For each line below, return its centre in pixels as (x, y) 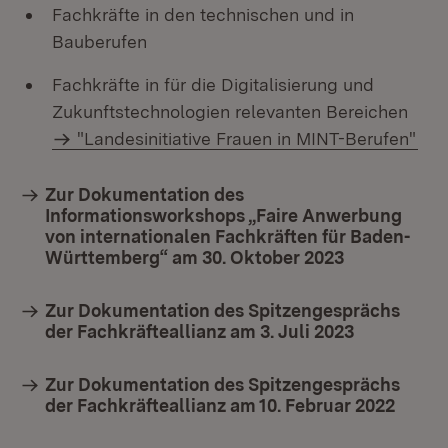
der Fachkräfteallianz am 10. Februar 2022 (222, 405)
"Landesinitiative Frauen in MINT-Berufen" (247, 138)
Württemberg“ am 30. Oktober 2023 (194, 257)
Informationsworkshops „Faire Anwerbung (223, 215)
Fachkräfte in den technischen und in (203, 14)
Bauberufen (99, 41)
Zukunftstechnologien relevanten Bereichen (230, 111)
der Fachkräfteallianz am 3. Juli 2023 (199, 331)
